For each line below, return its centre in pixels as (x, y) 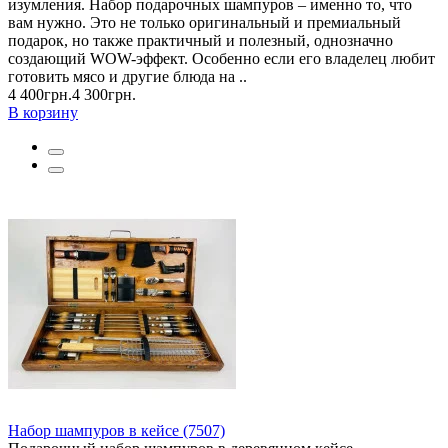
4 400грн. (40, 94)
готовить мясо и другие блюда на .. (127, 76)
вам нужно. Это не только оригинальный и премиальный (204, 22)
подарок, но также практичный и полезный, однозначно (200, 40)
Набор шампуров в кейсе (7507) (116, 430)
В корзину (43, 112)
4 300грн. (104, 94)
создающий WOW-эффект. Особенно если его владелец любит (221, 58)
